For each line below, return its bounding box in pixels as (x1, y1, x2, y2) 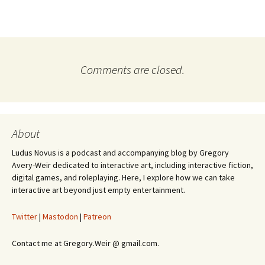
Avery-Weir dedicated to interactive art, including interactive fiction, (12, 160, 253, 170)
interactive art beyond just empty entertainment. (12, 185, 185, 195)
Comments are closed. (80, 62, 185, 77)
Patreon (83, 211, 111, 222)
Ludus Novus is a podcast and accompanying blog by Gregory (12, 147, 229, 158)
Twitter (12, 211, 37, 222)
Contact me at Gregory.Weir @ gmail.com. (12, 238, 159, 248)
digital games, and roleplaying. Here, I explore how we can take (12, 172, 235, 183)
